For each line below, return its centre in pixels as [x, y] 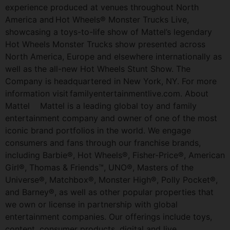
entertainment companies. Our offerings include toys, [109, 216]
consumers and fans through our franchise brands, [103, 142]
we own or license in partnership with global [91, 204]
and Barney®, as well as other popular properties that [109, 192]
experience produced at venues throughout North [102, 7]
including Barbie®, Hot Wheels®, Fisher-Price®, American [115, 155]
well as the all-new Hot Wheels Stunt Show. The [98, 69]
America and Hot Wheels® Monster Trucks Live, [97, 19]
